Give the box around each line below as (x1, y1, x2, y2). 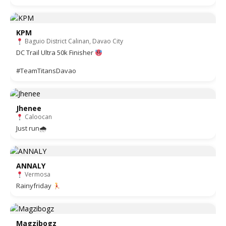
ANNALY (16, 161, 45, 171)
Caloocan (23, 112, 52, 122)
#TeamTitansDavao (16, 66, 76, 76)
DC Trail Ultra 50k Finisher (16, 48, 95, 58)
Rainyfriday (16, 181, 53, 191)
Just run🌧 (16, 124, 46, 133)
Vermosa (23, 170, 50, 179)
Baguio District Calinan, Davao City (23, 37, 123, 46)
